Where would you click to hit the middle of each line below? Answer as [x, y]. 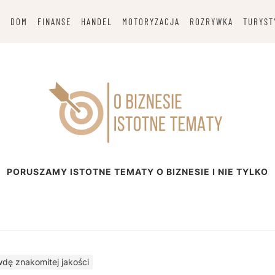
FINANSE [54, 21]
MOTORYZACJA [151, 21]
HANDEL [96, 21]
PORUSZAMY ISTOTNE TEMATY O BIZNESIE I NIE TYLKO [137, 172]
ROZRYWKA [211, 21]
